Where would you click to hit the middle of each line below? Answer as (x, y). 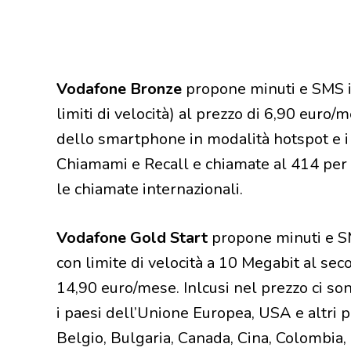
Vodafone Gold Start (132, 238)
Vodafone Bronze (119, 89)
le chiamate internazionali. (150, 190)
